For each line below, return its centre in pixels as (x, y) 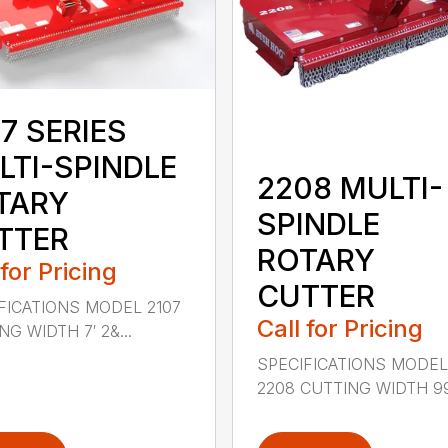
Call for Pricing (339, 329)
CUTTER (315, 296)
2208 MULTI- (349, 188)
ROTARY (315, 260)
